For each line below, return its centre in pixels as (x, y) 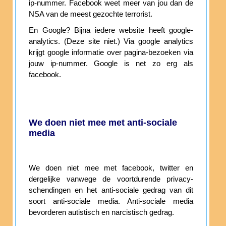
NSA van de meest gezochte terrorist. (91, 14)
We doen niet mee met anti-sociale (103, 122)
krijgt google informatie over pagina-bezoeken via (111, 52)
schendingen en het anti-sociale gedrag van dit (111, 190)
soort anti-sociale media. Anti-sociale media (111, 201)
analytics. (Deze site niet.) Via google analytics (111, 41)
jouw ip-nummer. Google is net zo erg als (111, 63)
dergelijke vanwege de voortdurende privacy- (111, 179)
